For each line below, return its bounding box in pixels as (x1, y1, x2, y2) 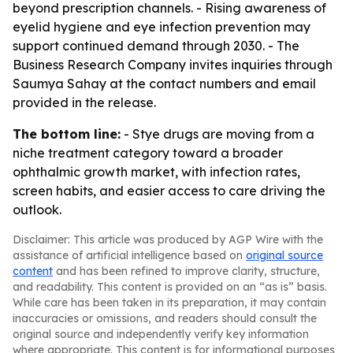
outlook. (13, 202, 61, 217)
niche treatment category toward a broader (13, 145, 283, 161)
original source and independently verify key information (13, 327, 309, 341)
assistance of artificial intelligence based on (13, 248, 246, 262)
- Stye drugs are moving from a (121, 126, 314, 142)
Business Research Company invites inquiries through (13, 57, 333, 72)
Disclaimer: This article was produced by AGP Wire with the (13, 232, 323, 247)
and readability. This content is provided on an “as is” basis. (13, 280, 327, 294)
